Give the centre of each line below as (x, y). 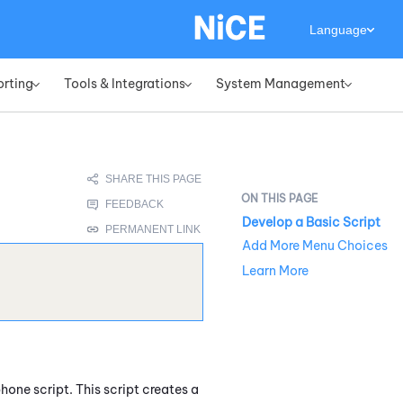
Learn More (275, 271)
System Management (281, 84)
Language (338, 30)
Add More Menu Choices (315, 246)
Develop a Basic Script (311, 223)
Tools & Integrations (125, 84)
